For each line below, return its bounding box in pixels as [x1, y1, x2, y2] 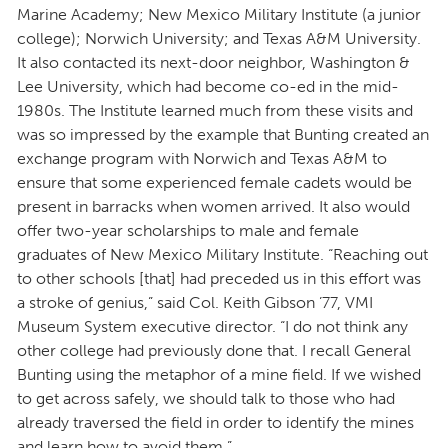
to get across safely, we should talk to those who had [17, 389, 395, 409]
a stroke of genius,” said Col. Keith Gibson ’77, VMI [17, 293, 373, 313]
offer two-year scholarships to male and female [17, 221, 359, 241]
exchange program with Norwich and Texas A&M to [17, 149, 387, 169]
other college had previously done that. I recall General [17, 341, 411, 361]
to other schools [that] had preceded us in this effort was [17, 269, 421, 289]
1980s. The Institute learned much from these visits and [17, 101, 413, 121]
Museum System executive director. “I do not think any [17, 317, 408, 337]
